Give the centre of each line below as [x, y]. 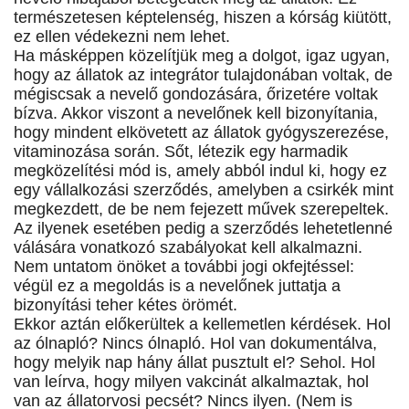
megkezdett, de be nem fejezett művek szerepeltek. [201, 210]
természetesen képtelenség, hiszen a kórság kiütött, [203, 18]
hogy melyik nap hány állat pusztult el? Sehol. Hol [194, 363]
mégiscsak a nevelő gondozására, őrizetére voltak [196, 94]
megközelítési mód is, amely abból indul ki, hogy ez [200, 171]
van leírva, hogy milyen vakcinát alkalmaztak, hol [191, 382]
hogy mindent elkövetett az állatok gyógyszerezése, [201, 133]
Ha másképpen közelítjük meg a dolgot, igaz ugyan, [202, 56]
